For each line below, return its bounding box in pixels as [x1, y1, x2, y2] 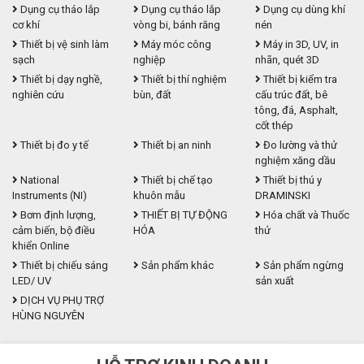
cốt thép [254, 119, 293, 132]
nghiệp [133, 53, 167, 66]
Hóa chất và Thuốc [260, 208, 349, 221]
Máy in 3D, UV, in [260, 37, 339, 50]
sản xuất [254, 274, 294, 287]
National [18, 173, 59, 186]
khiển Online [12, 239, 69, 252]
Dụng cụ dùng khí [260, 2, 345, 15]
